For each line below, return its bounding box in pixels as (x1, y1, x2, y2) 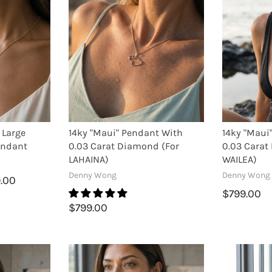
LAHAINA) (68, 154, 109, 166)
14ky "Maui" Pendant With (68, 127, 183, 139)
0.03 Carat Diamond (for (68, 140, 179, 152)
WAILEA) (222, 154, 257, 166)
